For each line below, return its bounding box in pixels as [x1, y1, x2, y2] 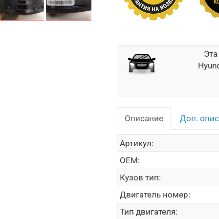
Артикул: [120, 138, 153, 148]
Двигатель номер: [120, 190, 190, 199]
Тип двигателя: [120, 207, 177, 217]
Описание [125, 113, 163, 123]
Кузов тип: [120, 173, 161, 182]
